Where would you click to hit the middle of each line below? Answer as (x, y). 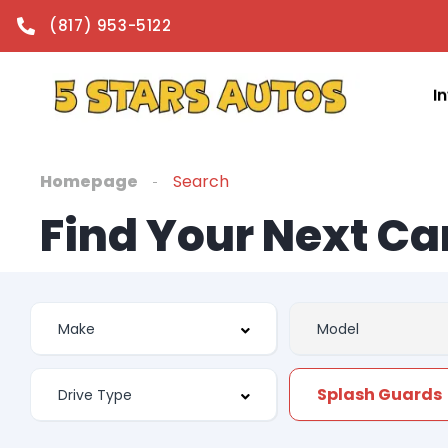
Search (201, 181)
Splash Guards (380, 394)
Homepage (89, 181)
